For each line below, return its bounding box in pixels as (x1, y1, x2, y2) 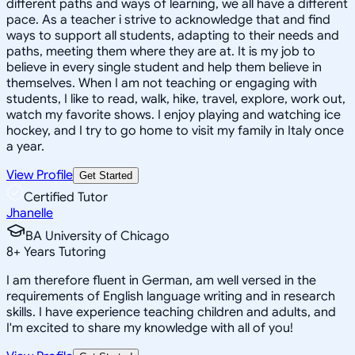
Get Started (79, 169, 132, 181)
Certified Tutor (24, 189, 108, 205)
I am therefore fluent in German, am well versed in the (6, 272, 316, 288)
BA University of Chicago (25, 227, 170, 244)
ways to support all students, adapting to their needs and (6, 27, 339, 44)
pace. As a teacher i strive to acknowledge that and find (6, 11, 330, 28)
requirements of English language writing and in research (6, 288, 335, 304)
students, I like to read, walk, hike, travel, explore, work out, (6, 90, 345, 107)
